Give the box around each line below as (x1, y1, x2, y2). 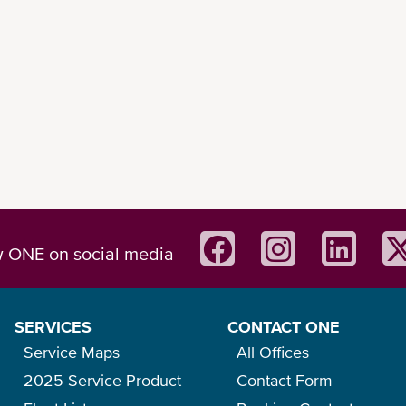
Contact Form (236, 371, 333, 390)
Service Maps (23, 343, 120, 362)
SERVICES (14, 317, 92, 336)
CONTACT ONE (227, 317, 340, 336)
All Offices (236, 343, 309, 362)
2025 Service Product (23, 371, 181, 390)
